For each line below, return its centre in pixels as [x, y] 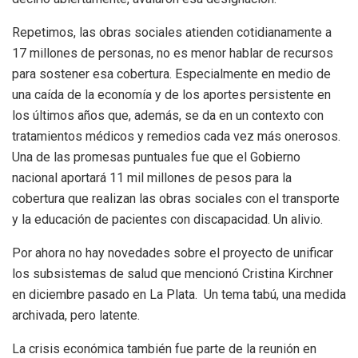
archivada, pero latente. [76, 316]
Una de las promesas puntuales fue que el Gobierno [156, 157]
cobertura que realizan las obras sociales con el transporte [176, 199]
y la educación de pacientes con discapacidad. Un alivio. [167, 220]
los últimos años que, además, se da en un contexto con [168, 116]
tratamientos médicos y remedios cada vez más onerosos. [176, 137]
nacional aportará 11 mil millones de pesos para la [152, 178]
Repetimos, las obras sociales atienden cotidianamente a [172, 33]
